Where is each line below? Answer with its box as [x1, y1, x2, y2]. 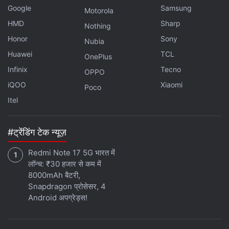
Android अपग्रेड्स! [28, 193, 87, 202]
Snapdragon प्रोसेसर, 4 [28, 181, 106, 191]
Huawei [8, 50, 32, 58]
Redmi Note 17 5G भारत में [28, 148, 115, 157]
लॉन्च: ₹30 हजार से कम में [28, 159, 101, 169]
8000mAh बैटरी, [28, 170, 80, 180]
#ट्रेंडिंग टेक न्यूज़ [8, 127, 66, 138]
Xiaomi [161, 80, 183, 89]
